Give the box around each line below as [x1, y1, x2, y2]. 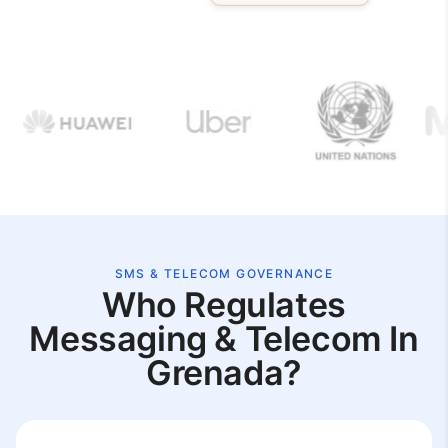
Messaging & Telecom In [29, 318, 419, 359]
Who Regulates [102, 284, 346, 325]
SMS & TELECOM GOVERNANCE [114, 266, 334, 281]
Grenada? [146, 352, 302, 393]
